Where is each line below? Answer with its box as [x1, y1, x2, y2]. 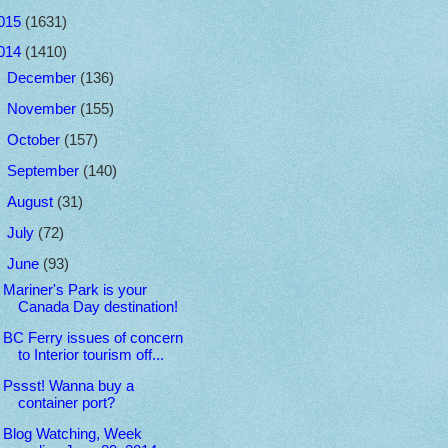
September [6, 163, 83, 180]
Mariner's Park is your [2, 281, 147, 298]
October [6, 132, 64, 149]
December [6, 70, 80, 87]
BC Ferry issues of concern [2, 329, 183, 346]
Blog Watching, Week [2, 425, 142, 442]
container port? [17, 394, 115, 411]
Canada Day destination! [17, 298, 178, 315]
